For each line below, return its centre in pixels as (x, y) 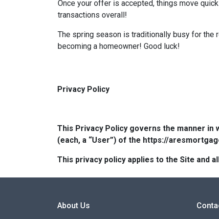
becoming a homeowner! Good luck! (119, 46)
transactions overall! (92, 15)
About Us (74, 206)
